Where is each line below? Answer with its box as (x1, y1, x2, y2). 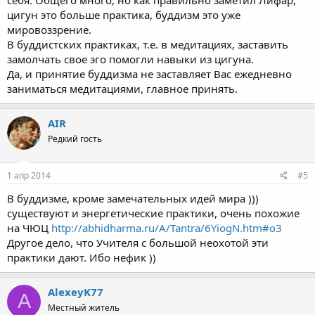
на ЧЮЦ (7, 220, 51, 235)
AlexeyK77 (48, 284, 103, 299)
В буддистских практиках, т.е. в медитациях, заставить (7, 37, 288, 51)
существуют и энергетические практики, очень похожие (7, 205, 300, 220)
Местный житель (48, 301, 120, 314)
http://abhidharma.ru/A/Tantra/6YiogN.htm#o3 (51, 220, 282, 235)
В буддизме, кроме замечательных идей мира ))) (7, 191, 259, 205)
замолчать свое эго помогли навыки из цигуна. (7, 52, 254, 66)
